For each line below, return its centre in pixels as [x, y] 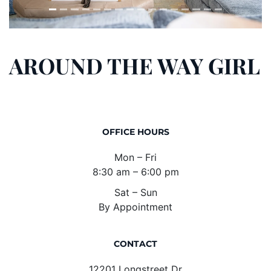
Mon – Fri [135, 157]
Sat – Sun [135, 192]
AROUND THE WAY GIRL [135, 65]
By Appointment [135, 207]
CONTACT [135, 243]
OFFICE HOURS [135, 132]
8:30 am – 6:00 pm [135, 171]
